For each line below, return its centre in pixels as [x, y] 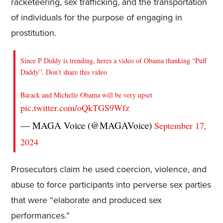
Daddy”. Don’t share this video [64, 72]
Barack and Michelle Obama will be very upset [87, 95]
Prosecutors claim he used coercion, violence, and [109, 169]
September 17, [181, 125]
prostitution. [34, 33]
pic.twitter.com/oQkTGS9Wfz [75, 107]
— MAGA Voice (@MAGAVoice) [88, 125]
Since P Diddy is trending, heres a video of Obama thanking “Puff [114, 60]
